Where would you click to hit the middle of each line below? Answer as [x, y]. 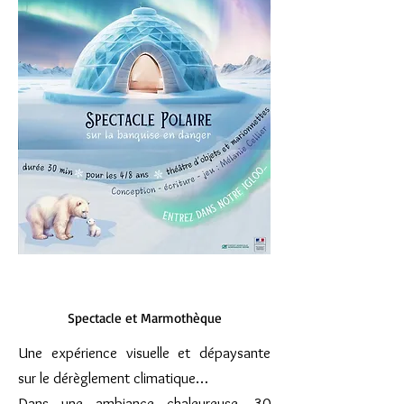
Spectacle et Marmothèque [144, 318]
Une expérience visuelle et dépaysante [144, 353]
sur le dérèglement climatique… [113, 378]
